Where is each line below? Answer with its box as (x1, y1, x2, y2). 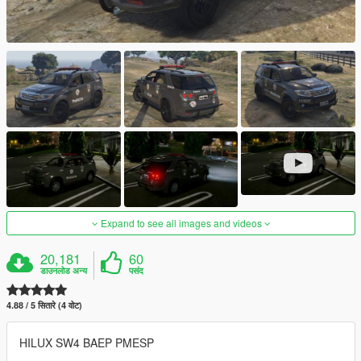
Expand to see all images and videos (98, 215, 264, 230)
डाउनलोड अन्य (40, 263, 88, 276)
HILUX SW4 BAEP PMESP (19, 334, 154, 351)
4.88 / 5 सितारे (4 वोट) (6, 298, 82, 311)
